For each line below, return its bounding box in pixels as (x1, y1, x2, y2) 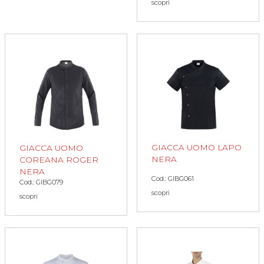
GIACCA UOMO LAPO (151, 142, 242, 152)
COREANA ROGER (19, 154, 98, 164)
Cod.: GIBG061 (151, 174, 194, 183)
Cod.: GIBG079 (19, 177, 63, 186)
